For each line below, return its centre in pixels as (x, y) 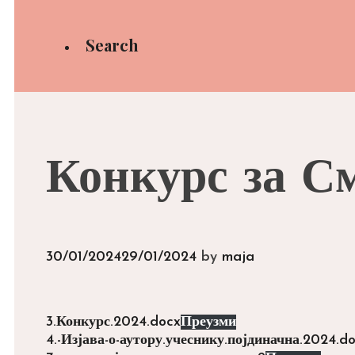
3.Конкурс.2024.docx (113, 322)
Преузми (208, 322)
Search (112, 45)
